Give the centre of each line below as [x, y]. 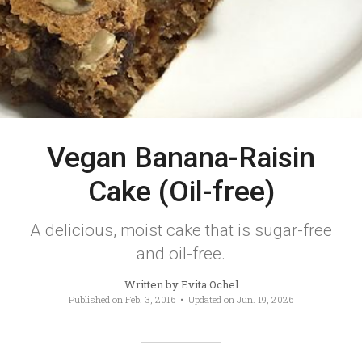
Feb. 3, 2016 [150, 300]
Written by [152, 285]
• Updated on [206, 300]
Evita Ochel [209, 285]
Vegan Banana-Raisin [181, 158]
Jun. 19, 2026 [265, 300]
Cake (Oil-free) [181, 192]
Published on [97, 300]
